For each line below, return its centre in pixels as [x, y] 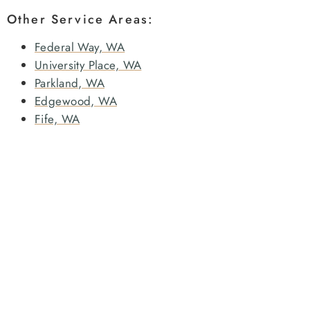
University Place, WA [88, 65]
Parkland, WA [70, 83]
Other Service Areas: [81, 19]
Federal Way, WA [80, 47]
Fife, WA [57, 119]
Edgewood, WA [76, 101]
